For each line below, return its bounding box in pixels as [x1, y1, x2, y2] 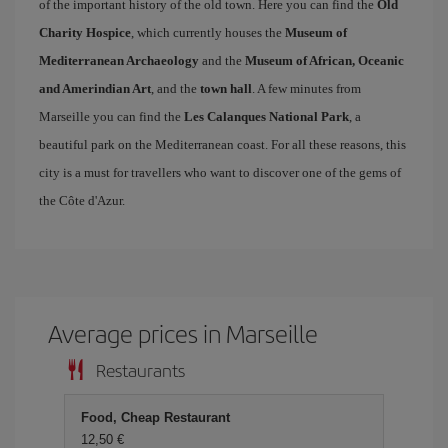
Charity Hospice [39, 25, 131, 40]
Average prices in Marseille [48, 316, 319, 350]
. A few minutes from [252, 81, 361, 96]
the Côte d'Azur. [39, 193, 125, 208]
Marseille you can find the [39, 109, 184, 124]
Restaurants [96, 357, 185, 382]
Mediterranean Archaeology [39, 53, 199, 68]
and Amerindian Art [39, 81, 151, 96]
